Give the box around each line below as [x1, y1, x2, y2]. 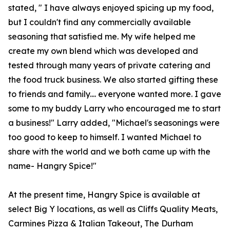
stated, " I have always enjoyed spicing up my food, [8, 3, 214, 13]
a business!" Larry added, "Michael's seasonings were [8, 118, 220, 128]
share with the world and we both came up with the [8, 146, 210, 157]
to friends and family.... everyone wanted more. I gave [8, 89, 221, 99]
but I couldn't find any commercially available [8, 17, 191, 27]
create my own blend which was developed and [8, 46, 198, 56]
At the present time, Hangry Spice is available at [8, 189, 200, 200]
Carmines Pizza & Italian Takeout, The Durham [8, 218, 193, 228]
